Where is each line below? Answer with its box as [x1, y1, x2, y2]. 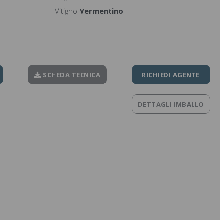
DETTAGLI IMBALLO [137, 99, 204, 109]
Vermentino [80, 6, 123, 16]
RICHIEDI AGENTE [142, 70, 200, 79]
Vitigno [55, 6, 77, 16]
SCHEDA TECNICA [41, 70, 101, 79]
